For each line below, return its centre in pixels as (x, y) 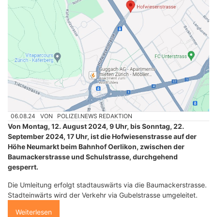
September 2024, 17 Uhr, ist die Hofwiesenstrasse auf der (102, 137)
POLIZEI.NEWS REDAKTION (95, 116)
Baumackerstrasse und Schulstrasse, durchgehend (93, 157)
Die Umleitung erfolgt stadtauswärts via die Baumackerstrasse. (107, 185)
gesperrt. (23, 167)
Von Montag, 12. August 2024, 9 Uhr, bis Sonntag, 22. (96, 126)
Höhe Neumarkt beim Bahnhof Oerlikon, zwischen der (96, 147)
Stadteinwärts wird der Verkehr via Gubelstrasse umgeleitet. (103, 195)
